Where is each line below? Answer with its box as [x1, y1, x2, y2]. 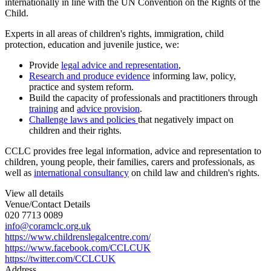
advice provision [77, 103, 140, 114]
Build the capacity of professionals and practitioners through [29, 92, 258, 103]
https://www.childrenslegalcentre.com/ [5, 231, 151, 242]
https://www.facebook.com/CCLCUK [5, 242, 151, 253]
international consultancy [34, 167, 129, 178]
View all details [5, 188, 64, 198]
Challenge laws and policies [29, 114, 138, 125]
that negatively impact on [138, 114, 233, 125]
